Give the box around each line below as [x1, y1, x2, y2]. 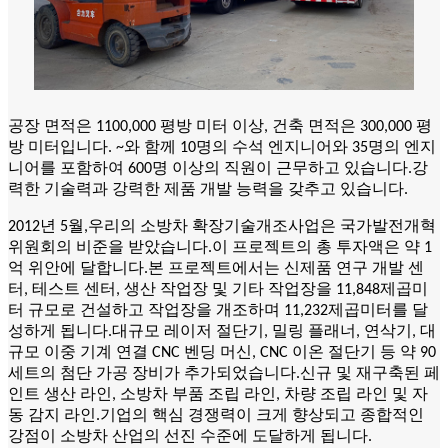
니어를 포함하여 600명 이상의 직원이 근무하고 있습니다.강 [8, 160, 428, 177]
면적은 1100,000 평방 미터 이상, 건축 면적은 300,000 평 [44, 118, 432, 135]
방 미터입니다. [8, 139, 112, 156]
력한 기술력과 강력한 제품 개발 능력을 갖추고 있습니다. [8, 181, 408, 198]
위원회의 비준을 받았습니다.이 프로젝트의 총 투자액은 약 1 [8, 239, 432, 256]
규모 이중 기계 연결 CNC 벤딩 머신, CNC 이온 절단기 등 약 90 [8, 344, 436, 361]
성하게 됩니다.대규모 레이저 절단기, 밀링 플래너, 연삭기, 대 [8, 323, 436, 340]
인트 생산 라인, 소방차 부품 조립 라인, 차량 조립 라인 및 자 [8, 386, 428, 403]
